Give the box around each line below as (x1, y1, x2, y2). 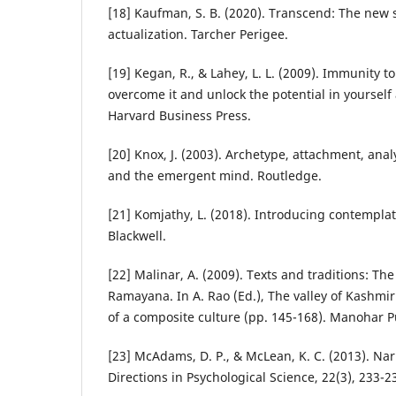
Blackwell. (108, 227, 166, 245)
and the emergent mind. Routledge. (108, 167, 322, 185)
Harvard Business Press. (108, 107, 251, 125)
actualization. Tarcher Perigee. (108, 26, 288, 43)
